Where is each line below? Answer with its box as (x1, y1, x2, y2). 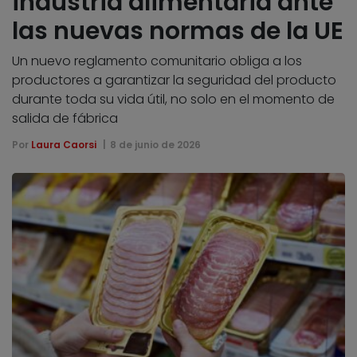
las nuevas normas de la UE (12, 14, 343, 48)
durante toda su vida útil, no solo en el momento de (12, 89, 335, 108)
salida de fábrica (12, 108, 118, 127)
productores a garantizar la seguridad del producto (12, 70, 336, 89)
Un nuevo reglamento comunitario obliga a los (12, 51, 302, 70)
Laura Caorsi (31, 137, 96, 151)
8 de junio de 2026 (109, 137, 201, 151)
